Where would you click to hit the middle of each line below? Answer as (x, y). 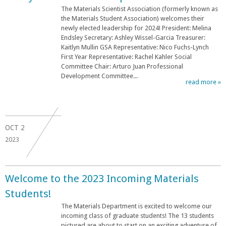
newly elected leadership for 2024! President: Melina (136, 28)
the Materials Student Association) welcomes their (133, 18)
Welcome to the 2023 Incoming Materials (102, 178)
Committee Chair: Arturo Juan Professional (122, 66)
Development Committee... (99, 76)
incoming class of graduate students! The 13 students (137, 215)
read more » (203, 82)
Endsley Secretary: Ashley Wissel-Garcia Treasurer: (133, 37)
